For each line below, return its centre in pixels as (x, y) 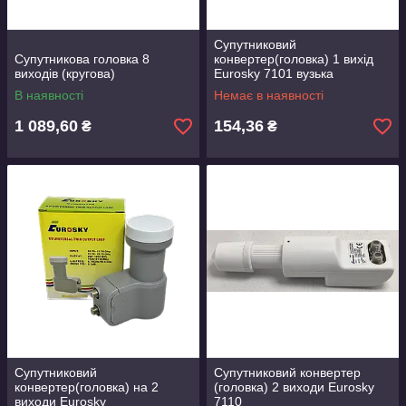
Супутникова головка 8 (82, 59)
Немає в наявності (269, 95)
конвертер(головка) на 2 (87, 387)
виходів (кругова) (65, 73)
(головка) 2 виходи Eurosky (294, 387)
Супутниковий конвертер (287, 372)
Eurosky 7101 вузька (274, 73)
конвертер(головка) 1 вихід (294, 59)
